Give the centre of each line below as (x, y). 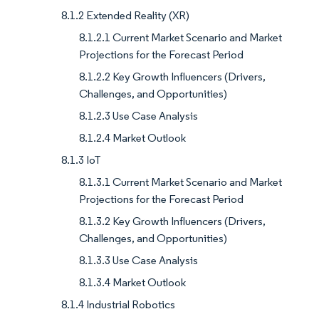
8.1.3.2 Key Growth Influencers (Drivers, (172, 221)
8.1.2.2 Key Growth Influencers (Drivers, (172, 77)
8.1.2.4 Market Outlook (132, 138)
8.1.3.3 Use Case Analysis (138, 261)
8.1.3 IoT (81, 160)
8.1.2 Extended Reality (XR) (125, 16)
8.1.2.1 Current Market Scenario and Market (181, 38)
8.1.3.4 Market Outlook (132, 283)
